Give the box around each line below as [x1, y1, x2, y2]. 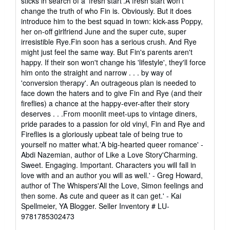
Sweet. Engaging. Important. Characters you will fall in [21, 159, 196, 170]
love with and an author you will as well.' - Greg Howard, [21, 169, 203, 180]
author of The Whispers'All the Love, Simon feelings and [21, 180, 203, 190]
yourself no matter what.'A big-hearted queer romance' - [21, 139, 203, 149]
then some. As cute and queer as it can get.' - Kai [21, 190, 181, 201]
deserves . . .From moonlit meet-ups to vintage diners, [21, 108, 197, 119]
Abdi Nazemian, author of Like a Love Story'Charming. [21, 149, 198, 160]
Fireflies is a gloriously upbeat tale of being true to [21, 128, 183, 139]
